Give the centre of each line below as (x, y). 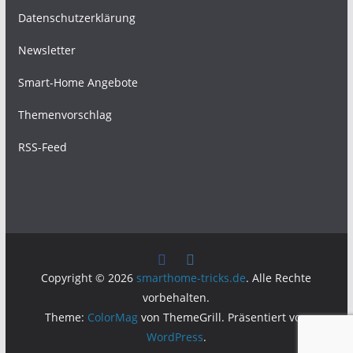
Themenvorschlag (65, 115)
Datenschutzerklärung (76, 18)
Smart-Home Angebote (78, 83)
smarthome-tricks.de (191, 278)
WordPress (175, 337)
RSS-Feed (42, 147)
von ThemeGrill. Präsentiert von (223, 318)
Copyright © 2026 (89, 278)
